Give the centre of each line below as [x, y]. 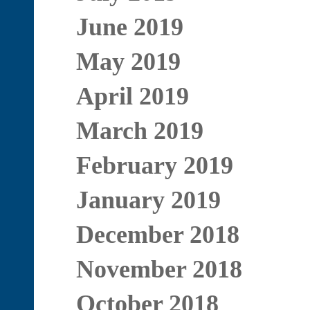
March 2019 [139, 131]
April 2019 [132, 96]
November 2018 [159, 269]
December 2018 [157, 235]
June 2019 [129, 27]
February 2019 [154, 165]
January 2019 [148, 200]
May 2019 [128, 62]
